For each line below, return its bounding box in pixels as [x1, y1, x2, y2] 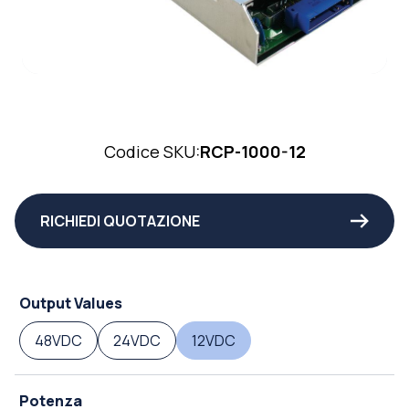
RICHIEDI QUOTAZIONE [40, 211, 200, 232]
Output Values [19, 293, 122, 314]
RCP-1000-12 [199, 141, 306, 163]
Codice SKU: [103, 141, 200, 163]
